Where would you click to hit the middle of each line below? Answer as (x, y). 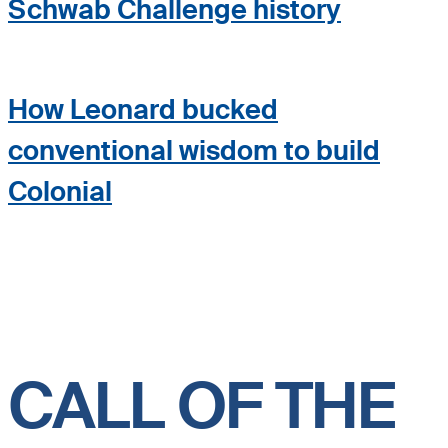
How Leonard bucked (143, 109)
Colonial (60, 191)
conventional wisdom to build (194, 150)
